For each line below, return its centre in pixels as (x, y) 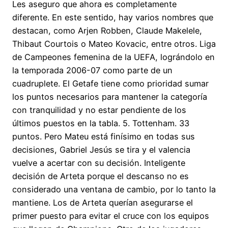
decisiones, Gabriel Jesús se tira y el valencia (101, 150)
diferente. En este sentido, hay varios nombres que (113, 18)
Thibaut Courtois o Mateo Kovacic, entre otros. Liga (114, 44)
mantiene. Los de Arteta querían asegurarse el (103, 203)
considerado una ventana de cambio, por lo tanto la (114, 190)
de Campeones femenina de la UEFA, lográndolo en (113, 57)
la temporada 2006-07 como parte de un (92, 70)
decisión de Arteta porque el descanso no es (101, 176)
